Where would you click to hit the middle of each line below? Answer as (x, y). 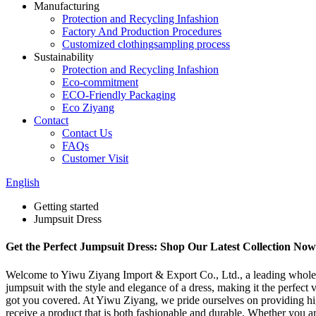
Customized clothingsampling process (146, 44)
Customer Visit (95, 158)
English (23, 182)
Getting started (66, 206)
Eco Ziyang (88, 108)
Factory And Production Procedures (142, 31)
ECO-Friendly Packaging (119, 95)
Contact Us (87, 133)
